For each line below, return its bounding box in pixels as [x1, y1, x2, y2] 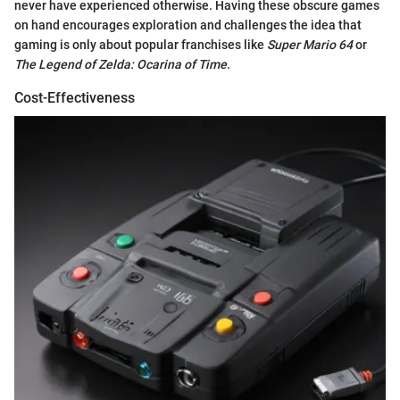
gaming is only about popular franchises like [14, 37, 267, 53]
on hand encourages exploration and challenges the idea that [14, 18, 362, 33]
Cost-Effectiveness [14, 89, 135, 107]
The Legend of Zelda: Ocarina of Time [14, 57, 227, 72]
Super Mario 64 [267, 37, 353, 53]
